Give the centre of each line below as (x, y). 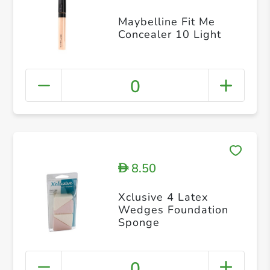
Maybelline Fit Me (166, 22)
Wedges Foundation (173, 209)
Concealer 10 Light (169, 35)
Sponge (139, 222)
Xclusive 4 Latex (163, 197)
